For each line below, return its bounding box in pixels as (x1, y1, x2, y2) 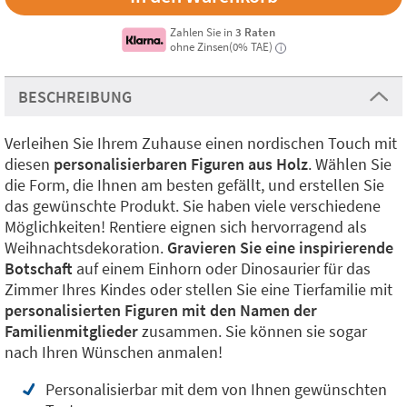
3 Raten (235, 25, 276, 39)
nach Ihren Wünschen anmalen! (5, 342, 223, 362)
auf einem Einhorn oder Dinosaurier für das (76, 258, 371, 279)
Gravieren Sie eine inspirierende (164, 237, 393, 258)
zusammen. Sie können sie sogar (138, 321, 367, 342)
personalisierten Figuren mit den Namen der (5, 300, 317, 321)
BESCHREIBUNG (18, 86, 132, 107)
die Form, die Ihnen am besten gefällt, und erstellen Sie (5, 174, 384, 195)
